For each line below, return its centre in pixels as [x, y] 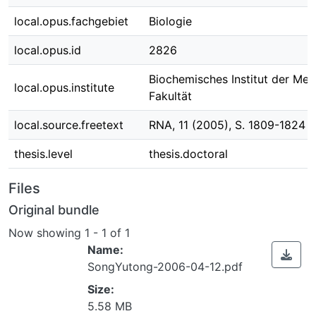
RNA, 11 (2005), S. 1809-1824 [227, 125]
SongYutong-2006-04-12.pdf [165, 266]
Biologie [170, 21]
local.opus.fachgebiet [71, 21]
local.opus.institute [64, 87]
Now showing [47, 232]
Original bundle [54, 210]
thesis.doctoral [188, 154]
